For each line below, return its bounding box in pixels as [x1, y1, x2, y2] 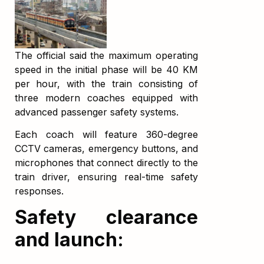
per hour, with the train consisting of [14, 77, 199, 90]
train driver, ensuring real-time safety [14, 171, 199, 183]
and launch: [14, 228, 124, 252]
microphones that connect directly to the [14, 157, 199, 169]
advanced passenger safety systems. [14, 105, 179, 118]
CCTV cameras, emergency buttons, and [14, 143, 199, 154]
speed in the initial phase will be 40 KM [14, 63, 199, 75]
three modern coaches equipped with [14, 91, 199, 104]
